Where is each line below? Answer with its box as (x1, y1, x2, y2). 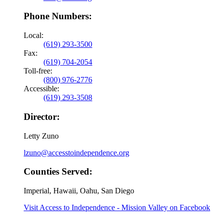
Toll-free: (24, 67, 52, 75)
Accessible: (24, 84, 59, 93)
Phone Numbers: (24, 11, 92, 22)
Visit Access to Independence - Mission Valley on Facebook (24, 203, 210, 212)
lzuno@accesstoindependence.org (24, 148, 129, 157)
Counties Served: (24, 166, 92, 177)
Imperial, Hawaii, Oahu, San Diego (24, 186, 134, 195)
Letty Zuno (24, 131, 59, 140)
